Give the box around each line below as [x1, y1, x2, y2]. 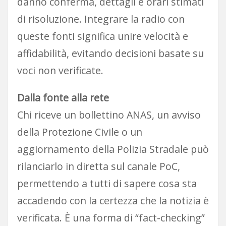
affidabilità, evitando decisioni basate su [17, 46, 204, 60]
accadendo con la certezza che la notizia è [17, 193, 209, 207]
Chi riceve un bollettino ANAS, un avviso [17, 107, 201, 122]
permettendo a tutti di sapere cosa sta [17, 176, 197, 190]
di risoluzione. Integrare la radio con [17, 12, 185, 26]
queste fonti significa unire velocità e [17, 29, 188, 43]
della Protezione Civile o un [17, 125, 142, 139]
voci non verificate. [17, 63, 103, 77]
